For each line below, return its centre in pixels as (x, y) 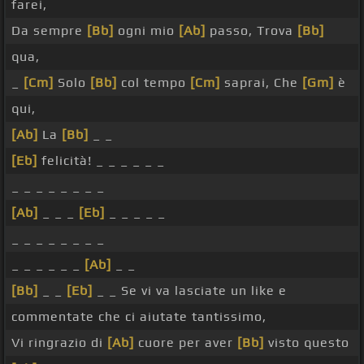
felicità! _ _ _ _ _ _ (101, 161)
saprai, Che (261, 83)
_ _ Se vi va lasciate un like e (190, 291)
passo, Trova (251, 31)
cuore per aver (186, 343)
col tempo (154, 83)
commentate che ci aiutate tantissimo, (139, 317)
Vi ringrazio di (59, 343)
